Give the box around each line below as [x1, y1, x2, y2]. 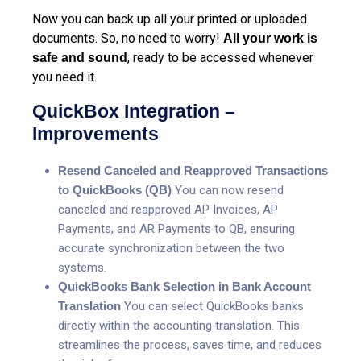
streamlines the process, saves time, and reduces [58, 337, 322, 352]
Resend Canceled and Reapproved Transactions [58, 163, 328, 177]
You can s [124, 298, 177, 313]
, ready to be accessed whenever [127, 49, 313, 65]
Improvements [32, 122, 159, 144]
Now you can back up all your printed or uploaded [32, 10, 307, 27]
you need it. [32, 68, 97, 85]
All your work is [223, 31, 317, 45]
